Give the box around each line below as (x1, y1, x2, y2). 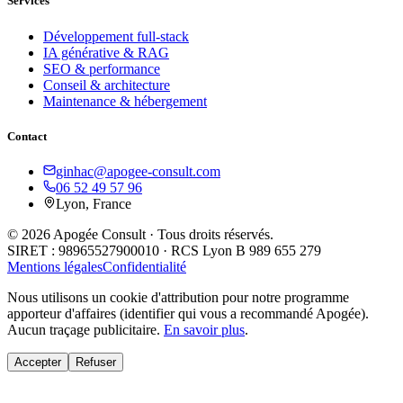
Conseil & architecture (43, 76, 170, 93)
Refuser (76, 354, 116, 369)
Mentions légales (7, 258, 103, 274)
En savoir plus (164, 321, 245, 337)
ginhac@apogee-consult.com (56, 163, 220, 179)
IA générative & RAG (43, 44, 169, 60)
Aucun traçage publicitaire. (7, 321, 160, 337)
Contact (7, 129, 47, 143)
